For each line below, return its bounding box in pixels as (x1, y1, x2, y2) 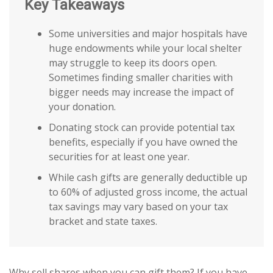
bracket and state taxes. (49, 214, 157, 229)
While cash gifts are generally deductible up (49, 171, 247, 185)
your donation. (49, 100, 116, 114)
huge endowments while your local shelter (49, 41, 242, 55)
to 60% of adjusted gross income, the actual (49, 185, 247, 199)
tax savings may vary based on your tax (49, 200, 228, 214)
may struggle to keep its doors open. (49, 56, 217, 70)
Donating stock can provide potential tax (49, 121, 235, 135)
